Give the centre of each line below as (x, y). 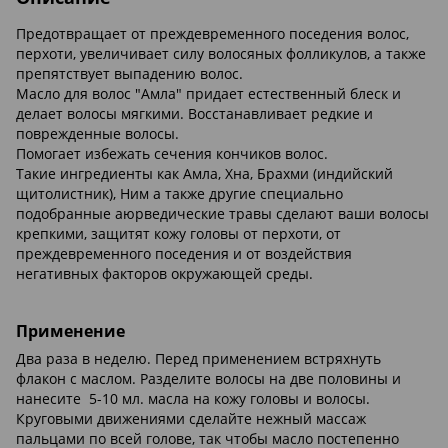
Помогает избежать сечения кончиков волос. (174, 153)
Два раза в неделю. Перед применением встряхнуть (198, 359)
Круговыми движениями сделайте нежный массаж (191, 419)
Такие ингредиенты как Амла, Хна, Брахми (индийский (204, 173)
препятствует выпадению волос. (129, 73)
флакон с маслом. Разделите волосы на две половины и (208, 379)
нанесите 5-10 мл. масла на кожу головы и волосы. (193, 399)
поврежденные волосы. (97, 133)
